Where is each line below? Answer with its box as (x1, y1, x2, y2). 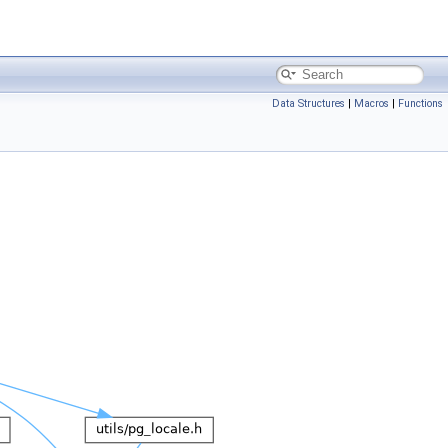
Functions (398, 97, 443, 110)
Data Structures (272, 97, 345, 110)
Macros (354, 97, 389, 110)
